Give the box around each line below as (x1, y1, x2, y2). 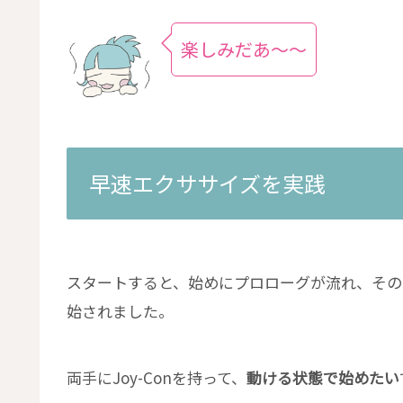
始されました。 (67, 299, 174, 322)
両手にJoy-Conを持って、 (67, 366, 246, 390)
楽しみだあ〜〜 (181, 36, 307, 63)
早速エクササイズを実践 (89, 166, 326, 199)
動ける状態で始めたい (246, 366, 399, 390)
